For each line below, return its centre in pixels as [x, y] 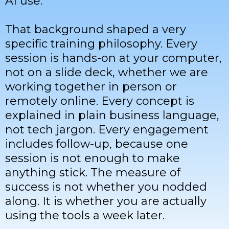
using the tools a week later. [85, 216]
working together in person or [91, 87]
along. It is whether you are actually [106, 201]
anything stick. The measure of [93, 173]
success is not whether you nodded [106, 187]
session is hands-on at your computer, [113, 58]
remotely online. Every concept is [100, 101]
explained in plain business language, [112, 116]
